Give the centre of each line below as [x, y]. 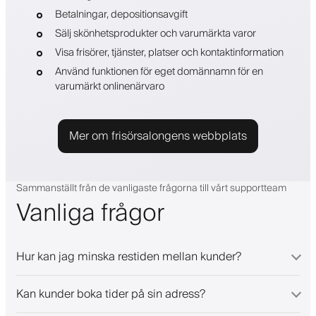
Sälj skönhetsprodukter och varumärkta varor [155, 33]
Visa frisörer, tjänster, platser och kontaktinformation [169, 52]
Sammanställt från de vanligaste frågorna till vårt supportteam [151, 188]
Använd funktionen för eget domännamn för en [159, 71]
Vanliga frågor [90, 213]
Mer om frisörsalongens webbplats [158, 136]
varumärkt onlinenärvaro [109, 86]
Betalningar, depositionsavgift [121, 14]
